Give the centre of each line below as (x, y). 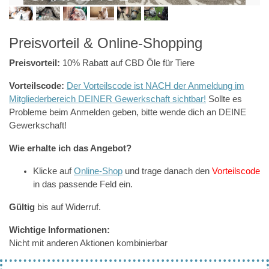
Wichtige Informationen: (59, 230)
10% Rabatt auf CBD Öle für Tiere (127, 63)
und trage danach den (167, 171)
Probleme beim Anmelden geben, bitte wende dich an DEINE (128, 112)
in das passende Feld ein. (83, 184)
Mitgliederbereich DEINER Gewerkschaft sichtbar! (107, 99)
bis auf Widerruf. (68, 207)
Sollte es (224, 99)
